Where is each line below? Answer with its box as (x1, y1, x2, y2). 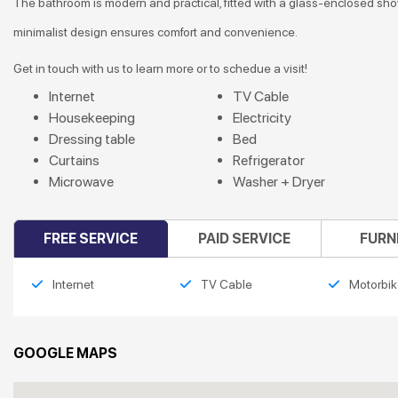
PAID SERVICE (198, 230, 291, 247)
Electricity (232, 109, 291, 126)
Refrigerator (232, 152, 305, 169)
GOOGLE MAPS (13, 345, 117, 362)
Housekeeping (49, 109, 135, 126)
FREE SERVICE (44, 230, 139, 247)
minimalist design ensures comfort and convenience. (13, 25, 300, 39)
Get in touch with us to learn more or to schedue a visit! (13, 61, 310, 76)
